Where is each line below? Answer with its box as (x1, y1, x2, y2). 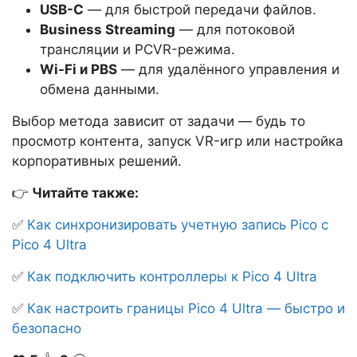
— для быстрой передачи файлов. (84, 2, 316, 18)
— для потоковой (175, 22, 295, 38)
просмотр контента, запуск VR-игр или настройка (12, 133, 343, 150)
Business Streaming (40, 22, 175, 38)
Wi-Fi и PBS (40, 61, 117, 78)
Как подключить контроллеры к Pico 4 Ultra (27, 269, 317, 285)
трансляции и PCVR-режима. (40, 41, 235, 58)
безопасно (12, 320, 81, 337)
